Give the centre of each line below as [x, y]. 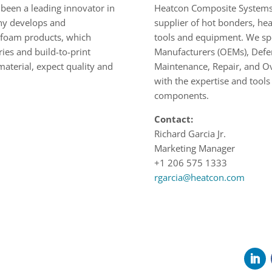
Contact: [173, 119]
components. [181, 96]
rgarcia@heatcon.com [199, 178]
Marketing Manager [194, 148]
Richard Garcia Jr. [190, 134]
